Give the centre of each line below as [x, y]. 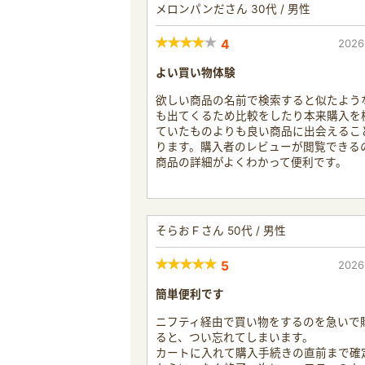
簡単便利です [190, 294]
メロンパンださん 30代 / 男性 [233, 9]
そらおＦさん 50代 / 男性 [221, 230]
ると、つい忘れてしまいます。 [235, 337]
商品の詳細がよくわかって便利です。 [251, 162]
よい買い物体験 [196, 72]
